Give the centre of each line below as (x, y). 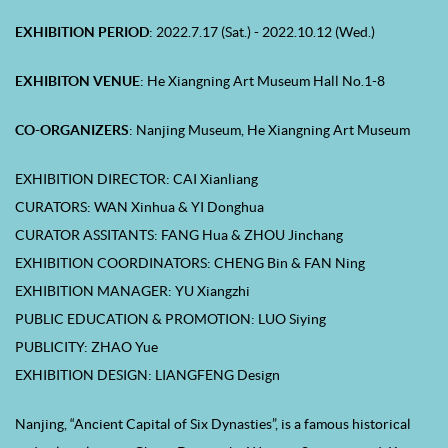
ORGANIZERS (84, 130)
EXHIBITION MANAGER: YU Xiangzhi (132, 291)
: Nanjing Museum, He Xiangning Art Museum (269, 130)
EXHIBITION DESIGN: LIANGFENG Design (147, 375)
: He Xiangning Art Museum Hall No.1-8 (262, 81)
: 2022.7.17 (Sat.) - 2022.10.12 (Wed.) (262, 32)
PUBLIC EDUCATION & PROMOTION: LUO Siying (170, 319)
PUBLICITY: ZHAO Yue (86, 347)
